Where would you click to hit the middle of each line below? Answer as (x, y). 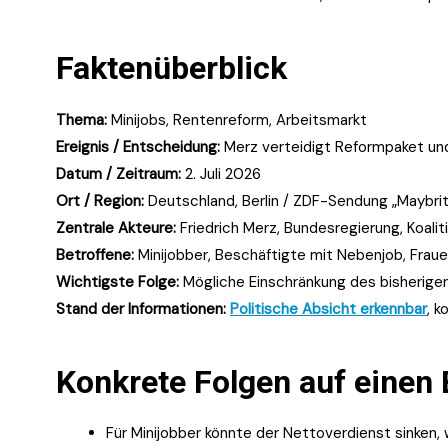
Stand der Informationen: (141, 308)
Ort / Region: (100, 200)
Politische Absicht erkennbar (328, 308)
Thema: (81, 119)
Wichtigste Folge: (117, 281)
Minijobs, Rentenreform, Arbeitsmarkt (237, 119)
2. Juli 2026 (221, 173)
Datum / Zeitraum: (118, 173)
